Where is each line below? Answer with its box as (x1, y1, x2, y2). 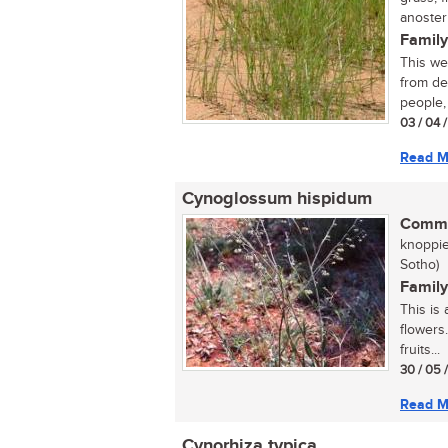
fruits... (400, 342, 440, 358)
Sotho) (400, 257, 439, 273)
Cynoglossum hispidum (182, 188, 372, 210)
